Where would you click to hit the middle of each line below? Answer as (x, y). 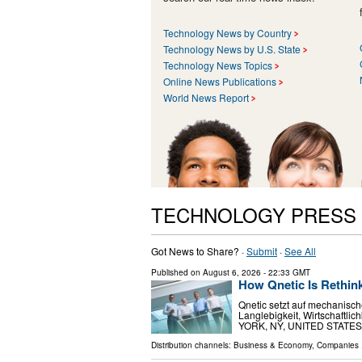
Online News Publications (220, 81)
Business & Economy (273, 345)
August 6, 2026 (232, 272)
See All (300, 250)
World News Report (206, 97)
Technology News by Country (227, 32)
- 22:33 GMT (286, 272)
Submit (262, 250)
